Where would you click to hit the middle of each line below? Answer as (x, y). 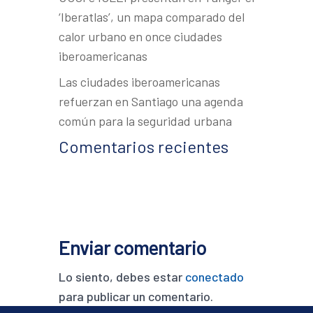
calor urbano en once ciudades (140, 36)
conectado (214, 277)
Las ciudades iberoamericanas (139, 82)
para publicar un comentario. (136, 296)
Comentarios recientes (144, 146)
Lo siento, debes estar (122, 277)
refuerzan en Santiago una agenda (151, 101)
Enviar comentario (132, 247)
